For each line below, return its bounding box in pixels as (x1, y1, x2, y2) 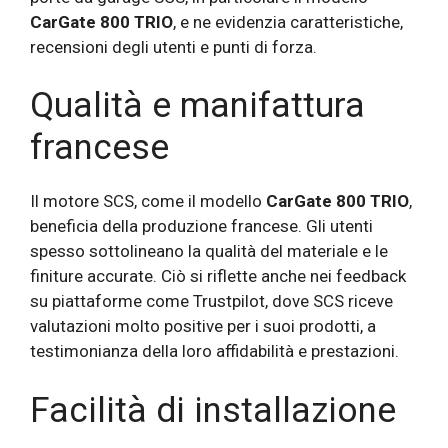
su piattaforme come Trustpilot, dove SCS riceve (30, 291, 393, 312)
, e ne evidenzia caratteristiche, (173, 11, 403, 32)
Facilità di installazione (30, 389, 396, 431)
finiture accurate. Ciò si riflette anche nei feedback (30, 266, 406, 287)
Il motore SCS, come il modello (30, 191, 266, 212)
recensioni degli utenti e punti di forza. (30, 36, 317, 57)
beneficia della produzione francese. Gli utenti (30, 216, 373, 237)
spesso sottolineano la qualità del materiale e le (30, 241, 388, 262)
